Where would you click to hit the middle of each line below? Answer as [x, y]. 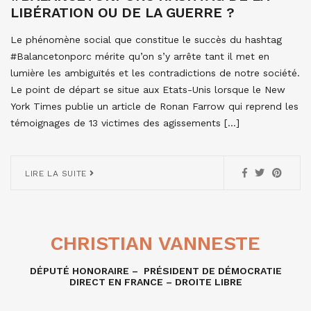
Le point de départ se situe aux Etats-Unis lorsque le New [148, 90]
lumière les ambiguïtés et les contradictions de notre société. [155, 73]
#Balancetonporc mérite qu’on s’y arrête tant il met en [140, 57]
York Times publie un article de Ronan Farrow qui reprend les [154, 107]
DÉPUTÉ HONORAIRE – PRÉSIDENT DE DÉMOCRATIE [155, 271]
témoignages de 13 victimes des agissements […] [125, 123]
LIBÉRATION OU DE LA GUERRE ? [123, 13]
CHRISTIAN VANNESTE [155, 244]
